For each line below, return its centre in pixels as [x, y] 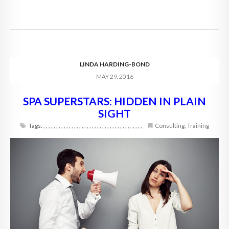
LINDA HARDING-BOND [114, 64]
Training [198, 126]
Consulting [170, 126]
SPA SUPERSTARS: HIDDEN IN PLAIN [114, 101]
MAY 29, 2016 [114, 77]
